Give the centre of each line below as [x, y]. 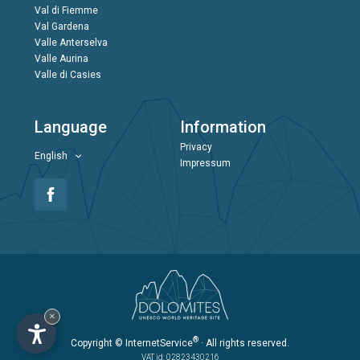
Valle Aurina [61, 59]
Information [223, 127]
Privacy [196, 147]
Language [70, 127]
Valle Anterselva [71, 43]
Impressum [205, 164]
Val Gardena [61, 27]
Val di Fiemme [66, 11]
